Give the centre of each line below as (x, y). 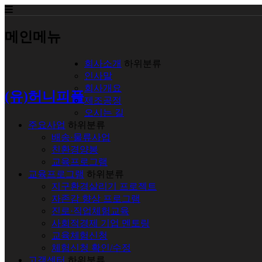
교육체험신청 (80, 235)
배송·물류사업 (81, 137)
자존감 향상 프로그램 (96, 198)
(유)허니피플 (44, 96)
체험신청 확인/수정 (91, 247)
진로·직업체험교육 (90, 211)
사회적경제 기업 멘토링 (101, 223)
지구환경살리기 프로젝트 (104, 186)
